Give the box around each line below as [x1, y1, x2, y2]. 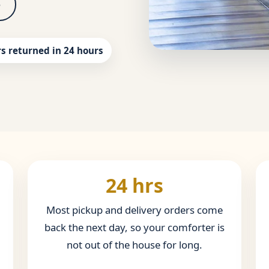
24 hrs [106, 172, 163, 199]
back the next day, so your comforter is [44, 220, 225, 235]
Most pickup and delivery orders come [46, 203, 223, 217]
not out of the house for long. [67, 238, 202, 252]
